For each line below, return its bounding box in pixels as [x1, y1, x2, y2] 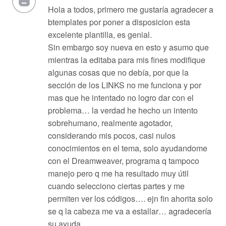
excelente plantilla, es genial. [47, 29, 152, 41]
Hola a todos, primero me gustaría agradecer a [47, 4, 213, 16]
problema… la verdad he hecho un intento [47, 104, 198, 117]
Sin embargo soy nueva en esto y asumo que [47, 41, 209, 53]
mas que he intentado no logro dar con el [47, 92, 194, 104]
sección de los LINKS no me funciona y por [47, 79, 201, 91]
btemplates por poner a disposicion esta [47, 16, 190, 28]
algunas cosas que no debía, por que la [47, 67, 189, 79]
